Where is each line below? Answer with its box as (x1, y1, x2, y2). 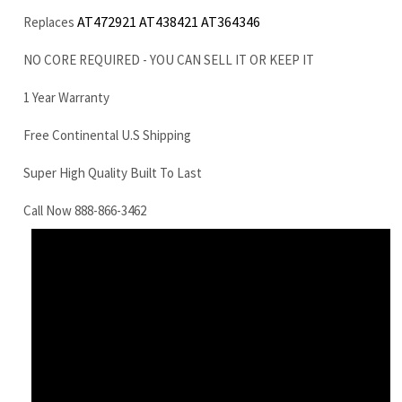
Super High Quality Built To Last (23, 60, 202, 78)
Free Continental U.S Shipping (23, 22, 191, 40)
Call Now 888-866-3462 (23, 98, 146, 116)
